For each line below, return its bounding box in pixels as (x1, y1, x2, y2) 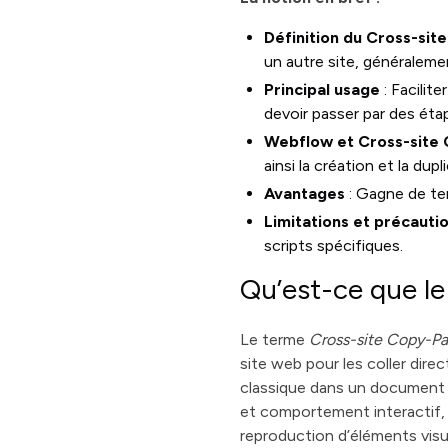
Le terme (240, 330, 310, 349)
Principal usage (264, 80, 381, 99)
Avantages (264, 184, 346, 203)
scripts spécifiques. (264, 236, 404, 255)
